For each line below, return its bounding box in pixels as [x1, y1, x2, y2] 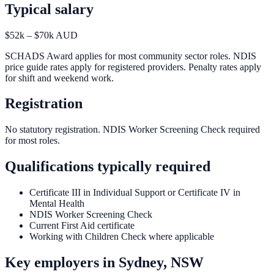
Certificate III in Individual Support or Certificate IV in [29, 187, 240, 198]
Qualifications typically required [5, 158, 210, 175]
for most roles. [5, 135, 60, 146]
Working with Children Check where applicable [29, 231, 214, 242]
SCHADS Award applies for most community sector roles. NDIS [5, 50, 256, 61]
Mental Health [29, 198, 84, 209]
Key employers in [5, 254, 119, 271]
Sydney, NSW [119, 254, 204, 271]
